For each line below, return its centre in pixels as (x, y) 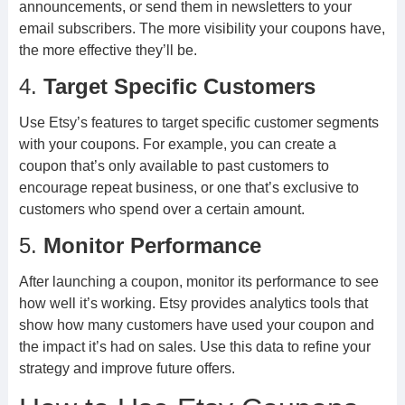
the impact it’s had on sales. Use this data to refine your (194, 347)
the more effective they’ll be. (108, 50)
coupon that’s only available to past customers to (174, 166)
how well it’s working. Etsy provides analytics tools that (193, 303)
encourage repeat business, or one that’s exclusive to (188, 188)
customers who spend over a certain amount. (161, 209)
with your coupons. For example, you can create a (177, 144)
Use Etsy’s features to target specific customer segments (198, 122)
